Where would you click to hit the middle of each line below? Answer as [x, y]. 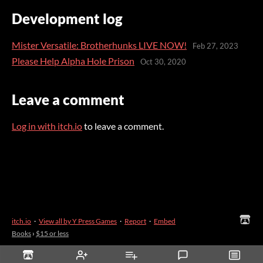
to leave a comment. [123, 126]
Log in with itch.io [47, 126]
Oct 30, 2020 [163, 62]
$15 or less [52, 233]
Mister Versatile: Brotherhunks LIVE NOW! [99, 45]
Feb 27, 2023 [215, 46]
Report [135, 221]
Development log [67, 18]
